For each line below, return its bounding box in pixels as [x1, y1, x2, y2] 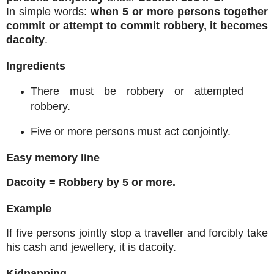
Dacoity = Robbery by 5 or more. [6, 176, 176, 189]
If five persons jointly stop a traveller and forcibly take [6, 226, 268, 239]
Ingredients [6, 59, 65, 72]
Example [6, 202, 51, 215]
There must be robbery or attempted [30, 84, 244, 97]
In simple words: [6, 6, 91, 18]
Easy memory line [6, 152, 100, 165]
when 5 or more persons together [91, 6, 268, 18]
